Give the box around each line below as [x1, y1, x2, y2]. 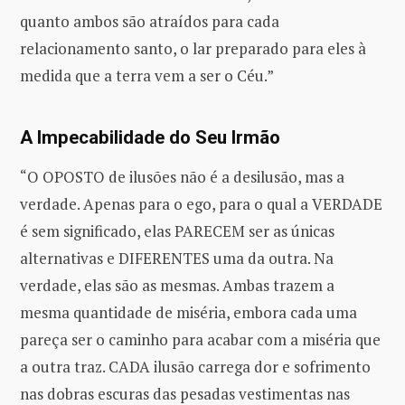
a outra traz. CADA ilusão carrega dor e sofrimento [20, 355, 371, 377]
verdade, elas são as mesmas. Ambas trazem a [20, 274, 334, 296]
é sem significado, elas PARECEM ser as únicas [20, 220, 334, 241]
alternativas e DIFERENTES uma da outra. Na [20, 247, 334, 268]
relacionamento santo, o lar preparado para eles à [20, 37, 366, 59]
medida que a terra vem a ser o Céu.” [20, 64, 274, 86]
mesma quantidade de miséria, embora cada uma [20, 301, 357, 323]
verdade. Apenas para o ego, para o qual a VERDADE [20, 193, 382, 214]
